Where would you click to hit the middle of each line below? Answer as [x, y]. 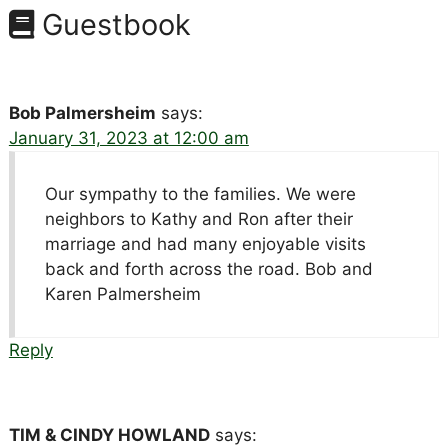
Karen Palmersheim [122, 293]
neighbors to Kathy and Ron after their [198, 218]
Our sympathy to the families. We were [200, 193]
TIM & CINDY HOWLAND [109, 434]
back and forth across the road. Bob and [208, 268]
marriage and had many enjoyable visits [205, 243]
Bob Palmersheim [82, 112]
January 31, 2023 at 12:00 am [128, 137]
